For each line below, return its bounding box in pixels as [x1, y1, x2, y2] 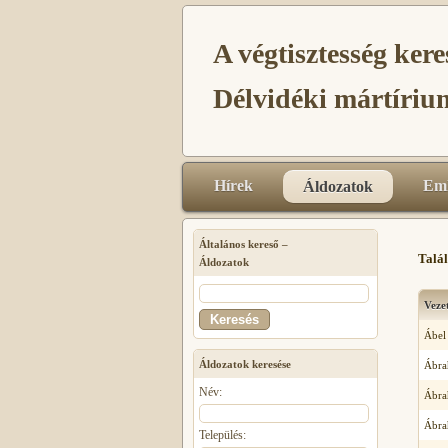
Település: [199, 428, 246, 442]
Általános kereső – [199, 238, 288, 250]
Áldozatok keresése [199, 358, 291, 370]
